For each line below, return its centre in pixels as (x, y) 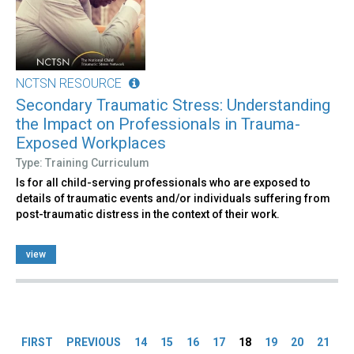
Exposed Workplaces (91, 143)
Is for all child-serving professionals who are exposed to (163, 182)
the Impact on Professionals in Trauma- (158, 124)
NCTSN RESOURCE (69, 83)
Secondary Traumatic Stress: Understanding (173, 105)
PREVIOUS (94, 342)
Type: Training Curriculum (83, 162)
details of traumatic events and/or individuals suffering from (173, 198)
